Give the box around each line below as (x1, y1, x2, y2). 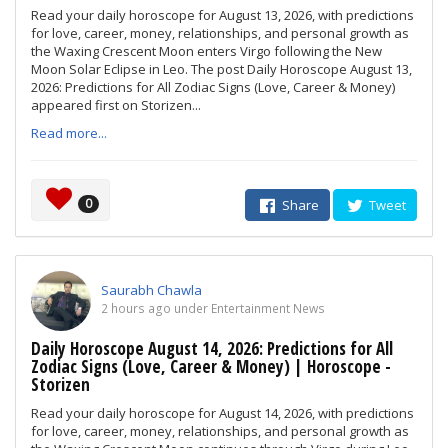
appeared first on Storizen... (31, 96, 201, 114)
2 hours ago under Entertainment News (101, 300, 325, 317)
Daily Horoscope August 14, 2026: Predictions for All (31, 337, 393, 360)
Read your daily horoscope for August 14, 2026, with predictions (31, 404, 414, 422)
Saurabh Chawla (101, 281, 202, 299)
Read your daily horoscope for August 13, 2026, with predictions (31, 6, 414, 24)
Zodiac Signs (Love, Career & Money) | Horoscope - (31, 355, 391, 378)
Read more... (31, 124, 107, 142)
